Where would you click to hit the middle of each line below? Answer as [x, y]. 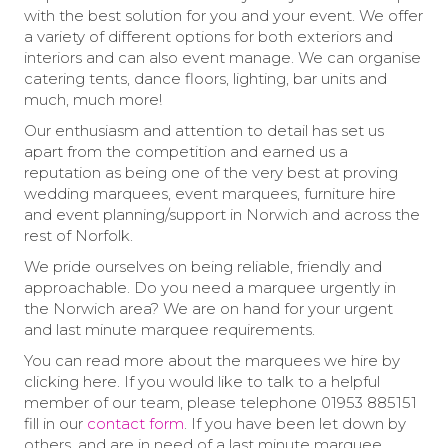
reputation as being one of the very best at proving [211, 172]
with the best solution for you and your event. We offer [223, 15]
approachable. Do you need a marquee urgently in [210, 287]
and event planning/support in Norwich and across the [222, 214]
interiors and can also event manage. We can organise [222, 57]
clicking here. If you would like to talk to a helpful [202, 381]
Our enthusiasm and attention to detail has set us [204, 130]
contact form [135, 423]
